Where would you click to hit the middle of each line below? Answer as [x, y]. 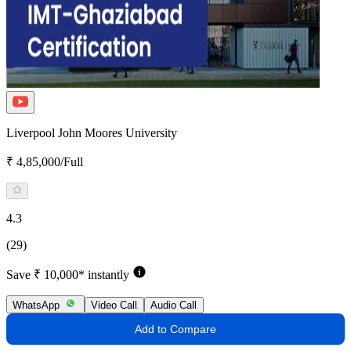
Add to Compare [175, 329]
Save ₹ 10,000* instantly [68, 274]
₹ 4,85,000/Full [45, 161]
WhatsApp [36, 305]
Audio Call [174, 305]
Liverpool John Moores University [92, 132]
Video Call [114, 305]
